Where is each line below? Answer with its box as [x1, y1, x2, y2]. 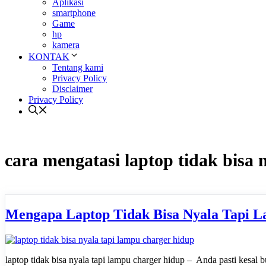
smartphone [52, 7, 96, 18]
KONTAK [28, 51, 69, 62]
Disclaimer [52, 83, 93, 94]
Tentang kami [52, 62, 103, 72]
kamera [52, 39, 80, 50]
